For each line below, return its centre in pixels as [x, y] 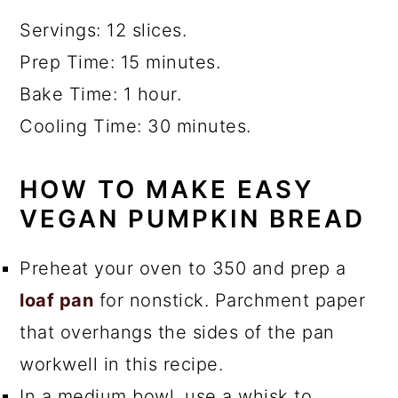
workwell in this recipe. [122, 364]
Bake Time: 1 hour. [101, 94]
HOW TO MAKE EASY [167, 189]
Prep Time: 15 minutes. [120, 62]
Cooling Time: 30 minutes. [135, 126]
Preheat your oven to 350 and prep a [183, 268]
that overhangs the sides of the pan [177, 332]
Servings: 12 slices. [103, 30]
